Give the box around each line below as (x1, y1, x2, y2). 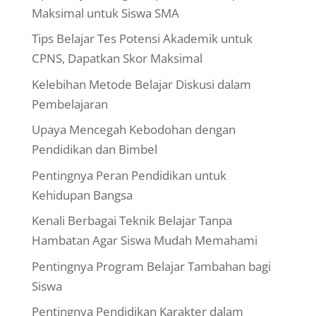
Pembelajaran (31, 95, 108, 112)
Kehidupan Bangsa (31, 186, 133, 203)
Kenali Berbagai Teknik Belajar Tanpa (31, 212, 232, 229)
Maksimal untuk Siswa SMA (31, 4, 179, 21)
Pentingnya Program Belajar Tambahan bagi (31, 257, 271, 274)
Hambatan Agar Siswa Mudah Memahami (31, 232, 257, 249)
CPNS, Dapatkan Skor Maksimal (31, 50, 202, 67)
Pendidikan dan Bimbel (31, 141, 157, 158)
